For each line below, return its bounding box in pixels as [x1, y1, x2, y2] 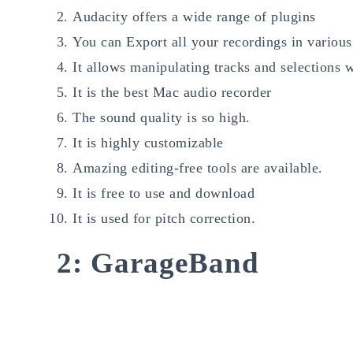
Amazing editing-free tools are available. [72, 160, 323, 176]
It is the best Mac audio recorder [72, 84, 272, 101]
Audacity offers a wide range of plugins [72, 9, 316, 25]
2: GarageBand [57, 247, 259, 280]
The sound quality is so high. [72, 110, 251, 126]
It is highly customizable [72, 135, 224, 151]
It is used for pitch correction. [72, 210, 255, 227]
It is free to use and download [72, 185, 255, 202]
